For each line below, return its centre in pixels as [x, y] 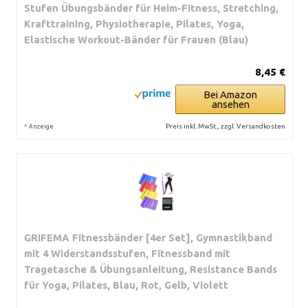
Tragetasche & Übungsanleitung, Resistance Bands [151, 269]
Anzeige [41, 126]
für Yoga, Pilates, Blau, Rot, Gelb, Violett [126, 285]
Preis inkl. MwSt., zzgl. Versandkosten [225, 126]
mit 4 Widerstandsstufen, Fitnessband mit [127, 253]
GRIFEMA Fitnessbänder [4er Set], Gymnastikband [148, 237]
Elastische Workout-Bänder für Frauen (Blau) [136, 39]
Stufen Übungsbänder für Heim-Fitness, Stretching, [151, 8]
